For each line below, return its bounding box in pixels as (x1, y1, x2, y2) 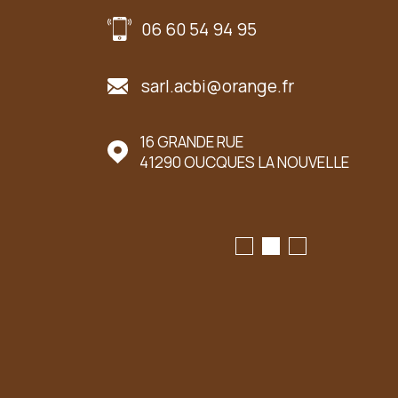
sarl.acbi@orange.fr (140, 75, 294, 99)
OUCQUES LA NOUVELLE (195, 152, 350, 173)
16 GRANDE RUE (139, 131, 244, 153)
